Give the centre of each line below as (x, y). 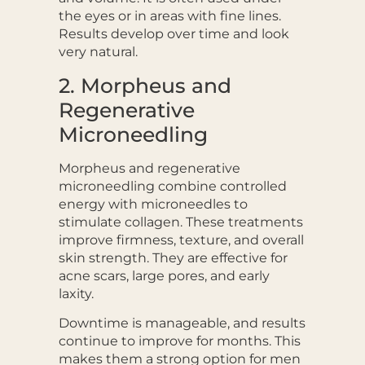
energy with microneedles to (153, 204)
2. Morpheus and (145, 85)
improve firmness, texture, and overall (181, 240)
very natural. (98, 52)
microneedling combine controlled (172, 186)
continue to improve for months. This (179, 341)
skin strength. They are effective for (173, 257)
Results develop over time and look (174, 34)
